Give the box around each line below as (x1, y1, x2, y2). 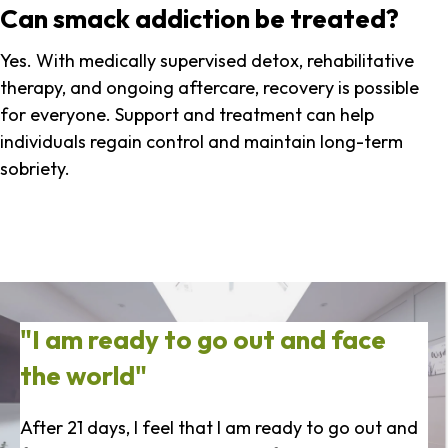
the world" (20, 359, 147, 393)
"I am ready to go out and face (20, 323, 386, 357)
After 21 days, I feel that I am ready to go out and (20, 416, 418, 440)
